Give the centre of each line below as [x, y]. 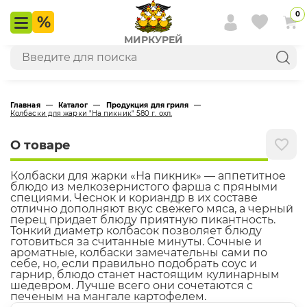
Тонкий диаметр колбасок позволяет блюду [136, 231]
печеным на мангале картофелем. [108, 296]
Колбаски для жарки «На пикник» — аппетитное [148, 176]
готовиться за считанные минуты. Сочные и [136, 242]
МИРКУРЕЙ [153, 40]
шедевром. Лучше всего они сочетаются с [132, 285]
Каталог [73, 105]
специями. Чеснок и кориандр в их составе [134, 198]
